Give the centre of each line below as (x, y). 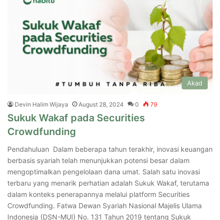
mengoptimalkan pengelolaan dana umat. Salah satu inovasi (104, 171)
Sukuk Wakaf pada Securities (76, 118)
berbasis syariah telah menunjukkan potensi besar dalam (98, 160)
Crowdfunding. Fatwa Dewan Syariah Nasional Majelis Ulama (105, 205)
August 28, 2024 (101, 104)
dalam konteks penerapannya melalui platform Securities (98, 194)
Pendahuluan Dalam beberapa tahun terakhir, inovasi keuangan (110, 149)
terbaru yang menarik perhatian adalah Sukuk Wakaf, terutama (108, 183)
